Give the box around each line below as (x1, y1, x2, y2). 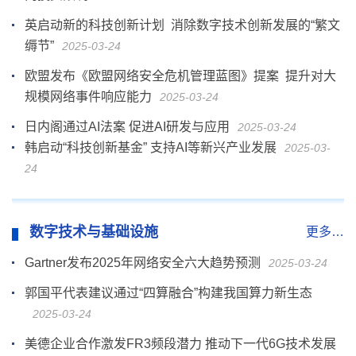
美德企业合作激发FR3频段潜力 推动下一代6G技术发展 (25, 336, 336, 350)
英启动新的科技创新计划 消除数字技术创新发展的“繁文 (25, 17, 340, 32)
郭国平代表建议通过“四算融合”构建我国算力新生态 (25, 285, 312, 300)
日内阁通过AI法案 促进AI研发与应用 (25, 119, 230, 133)
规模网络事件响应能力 (25, 89, 152, 103)
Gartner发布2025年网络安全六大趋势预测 (25, 255, 261, 269)
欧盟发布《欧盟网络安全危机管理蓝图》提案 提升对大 (25, 68, 336, 83)
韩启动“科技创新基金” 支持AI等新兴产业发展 (25, 140, 277, 154)
